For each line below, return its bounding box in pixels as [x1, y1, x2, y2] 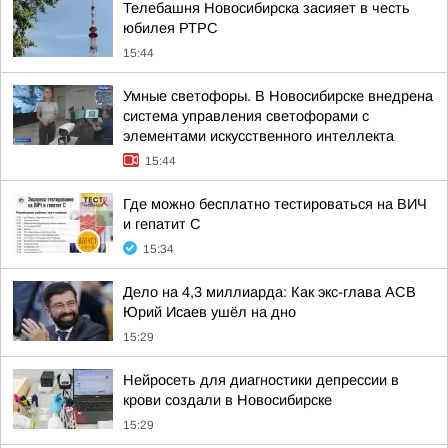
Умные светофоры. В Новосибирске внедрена [123, 88, 433, 104]
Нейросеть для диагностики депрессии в [123, 372, 399, 388]
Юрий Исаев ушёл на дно [123, 304, 296, 320]
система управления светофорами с [123, 108, 369, 124]
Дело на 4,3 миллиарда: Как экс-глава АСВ [123, 284, 416, 300]
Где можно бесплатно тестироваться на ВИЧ [123, 196, 427, 212]
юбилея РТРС [123, 20, 218, 36]
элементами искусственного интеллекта [123, 128, 394, 144]
